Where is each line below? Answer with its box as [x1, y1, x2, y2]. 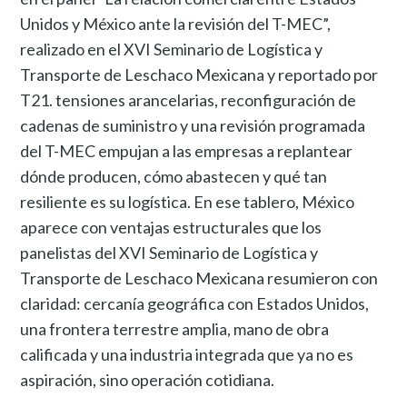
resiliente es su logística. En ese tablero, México [20, 191, 355, 212]
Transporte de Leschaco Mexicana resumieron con [20, 267, 379, 288]
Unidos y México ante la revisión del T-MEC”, [20, 13, 332, 34]
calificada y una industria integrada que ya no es [20, 343, 354, 364]
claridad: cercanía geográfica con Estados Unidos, [20, 293, 370, 313]
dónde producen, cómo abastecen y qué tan [20, 165, 328, 186]
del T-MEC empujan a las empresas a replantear [20, 140, 353, 161]
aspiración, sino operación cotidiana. [20, 369, 275, 390]
